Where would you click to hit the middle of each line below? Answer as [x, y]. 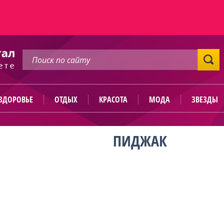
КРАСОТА [113, 99]
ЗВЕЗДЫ [204, 99]
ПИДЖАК [140, 141]
